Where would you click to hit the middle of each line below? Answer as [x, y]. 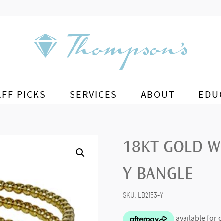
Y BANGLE [158, 175]
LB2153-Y [150, 195]
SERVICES [93, 94]
